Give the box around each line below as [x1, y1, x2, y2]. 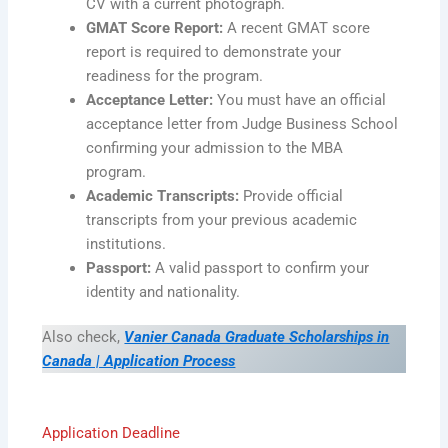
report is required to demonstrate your [86, 42, 342, 61]
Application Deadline [42, 423, 181, 442]
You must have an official [213, 90, 387, 109]
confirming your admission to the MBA [86, 138, 344, 157]
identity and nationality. [86, 282, 241, 301]
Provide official [239, 186, 344, 205]
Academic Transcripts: [86, 186, 240, 205]
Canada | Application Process [42, 352, 236, 371]
